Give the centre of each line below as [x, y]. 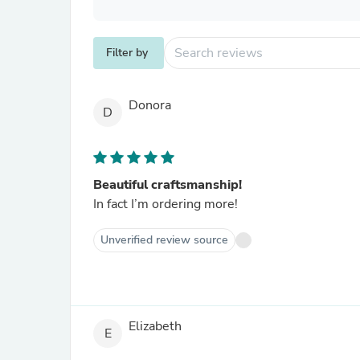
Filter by [127, 53]
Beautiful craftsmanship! [168, 185]
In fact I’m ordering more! [166, 204]
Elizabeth [155, 327]
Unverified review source [164, 240]
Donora [150, 106]
